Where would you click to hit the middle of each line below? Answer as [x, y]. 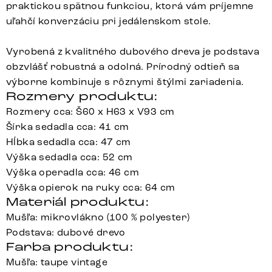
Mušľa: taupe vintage [57, 262]
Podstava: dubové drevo [66, 233]
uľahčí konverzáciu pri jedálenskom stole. [109, 21]
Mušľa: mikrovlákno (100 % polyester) [98, 217]
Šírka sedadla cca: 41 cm [68, 127]
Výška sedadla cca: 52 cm [70, 157]
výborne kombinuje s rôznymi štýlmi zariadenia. [125, 82]
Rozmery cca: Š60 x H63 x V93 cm [90, 112]
